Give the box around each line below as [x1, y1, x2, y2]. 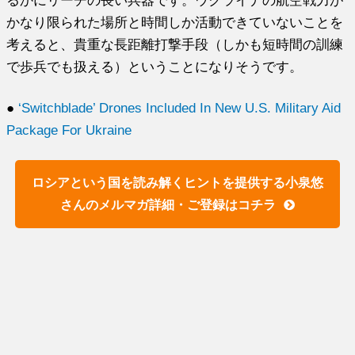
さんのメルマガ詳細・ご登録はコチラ [59, 197, 276, 212]
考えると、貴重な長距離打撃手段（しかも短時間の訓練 [6, 36, 344, 52]
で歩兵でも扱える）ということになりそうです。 [6, 59, 303, 74]
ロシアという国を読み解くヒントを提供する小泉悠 [31, 175, 323, 189]
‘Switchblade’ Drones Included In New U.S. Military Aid [18, 100, 342, 115]
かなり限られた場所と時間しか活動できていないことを [6, 14, 344, 29]
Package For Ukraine [6, 122, 132, 137]
